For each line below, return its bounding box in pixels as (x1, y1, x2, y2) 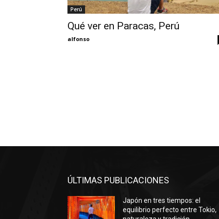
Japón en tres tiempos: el (123, 197, 201, 205)
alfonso (67, 35, 89, 43)
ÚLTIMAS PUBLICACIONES (67, 175, 169, 186)
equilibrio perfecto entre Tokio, (123, 206, 217, 214)
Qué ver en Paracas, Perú (67, 20, 179, 32)
